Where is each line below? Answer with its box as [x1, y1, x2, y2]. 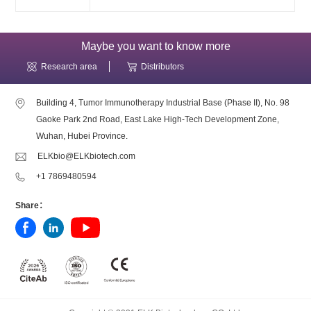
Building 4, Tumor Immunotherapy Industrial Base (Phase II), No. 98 [36, 98, 290, 108]
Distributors [140, 62, 184, 72]
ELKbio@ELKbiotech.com [37, 151, 136, 162]
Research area [41, 62, 98, 72]
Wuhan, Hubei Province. [36, 131, 128, 142]
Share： [15, 201, 48, 211]
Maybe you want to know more [81, 40, 230, 53]
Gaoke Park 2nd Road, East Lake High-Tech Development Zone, [36, 115, 280, 125]
